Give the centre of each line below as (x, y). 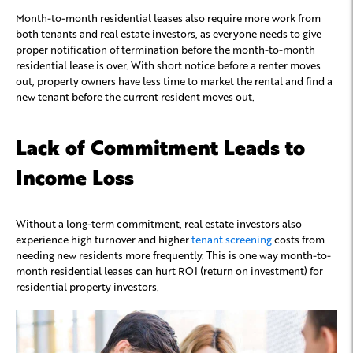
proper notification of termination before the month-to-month (165, 49)
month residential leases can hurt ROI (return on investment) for (169, 270)
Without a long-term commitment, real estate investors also (159, 223)
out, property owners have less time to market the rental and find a (174, 80)
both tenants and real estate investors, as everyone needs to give (169, 33)
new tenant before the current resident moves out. (136, 96)
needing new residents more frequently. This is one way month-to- (173, 255)
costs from (298, 239)
